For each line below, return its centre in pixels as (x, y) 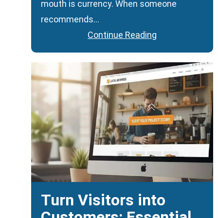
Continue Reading (122, 35)
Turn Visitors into (103, 200)
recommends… (70, 19)
